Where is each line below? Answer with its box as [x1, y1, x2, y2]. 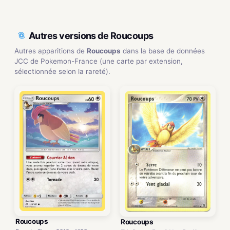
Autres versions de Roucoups [29, 30, 154, 41]
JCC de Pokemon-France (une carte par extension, [14, 57, 183, 65]
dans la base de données [121, 47, 205, 55]
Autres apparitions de [14, 47, 87, 55]
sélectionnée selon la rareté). [14, 67, 110, 75]
